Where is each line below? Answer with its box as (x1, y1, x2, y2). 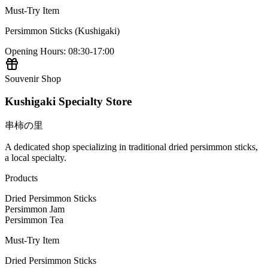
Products (5, 173, 38, 184)
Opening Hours (5, 45, 63, 56)
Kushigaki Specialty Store (5, 95, 132, 108)
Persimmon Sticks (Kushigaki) (5, 25, 120, 36)
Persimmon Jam (5, 204, 65, 215)
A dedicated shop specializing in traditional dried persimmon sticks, (5, 142, 258, 153)
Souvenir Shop (5, 73, 61, 84)
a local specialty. (5, 153, 66, 163)
